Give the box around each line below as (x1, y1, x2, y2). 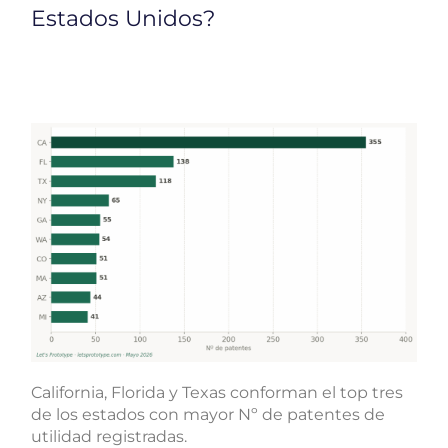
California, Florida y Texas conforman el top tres (31, 383, 404, 402)
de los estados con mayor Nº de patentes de (31, 405, 386, 424)
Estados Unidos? (31, 4, 216, 32)
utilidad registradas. (31, 427, 192, 446)
